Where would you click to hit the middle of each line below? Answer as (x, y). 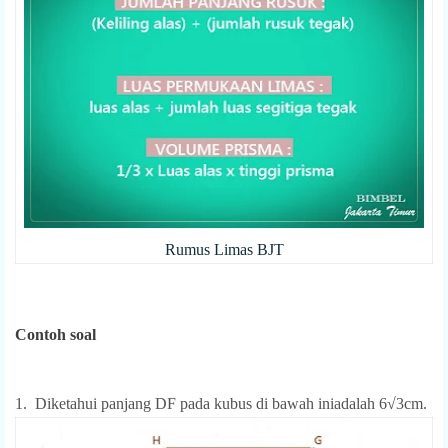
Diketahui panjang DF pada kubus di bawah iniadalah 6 (211, 403)
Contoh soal (55, 334)
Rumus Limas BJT (224, 249)
